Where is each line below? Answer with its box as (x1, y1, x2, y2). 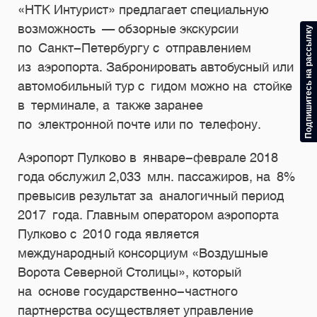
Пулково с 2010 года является (18, 226, 200, 241)
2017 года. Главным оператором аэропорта (18, 207, 279, 222)
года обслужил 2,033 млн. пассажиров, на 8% (18, 169, 295, 184)
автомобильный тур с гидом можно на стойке (18, 79, 292, 93)
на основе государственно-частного (18, 284, 238, 299)
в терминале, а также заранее (18, 98, 203, 113)
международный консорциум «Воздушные (18, 246, 268, 260)
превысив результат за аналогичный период (18, 188, 284, 203)
